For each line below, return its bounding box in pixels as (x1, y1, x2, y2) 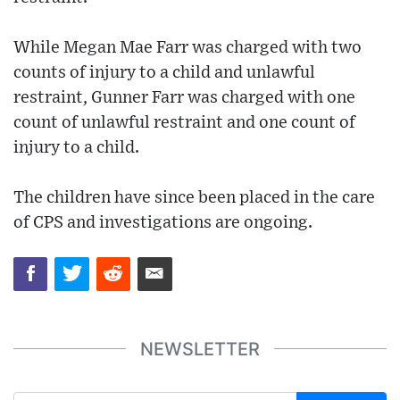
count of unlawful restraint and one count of (13, 114, 355, 132)
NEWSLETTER (140, 337, 260, 360)
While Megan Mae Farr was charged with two (13, 39, 362, 57)
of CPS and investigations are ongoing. (13, 214, 312, 232)
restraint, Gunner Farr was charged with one (13, 89, 355, 107)
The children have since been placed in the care (13, 189, 375, 207)
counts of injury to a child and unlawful (13, 64, 315, 82)
